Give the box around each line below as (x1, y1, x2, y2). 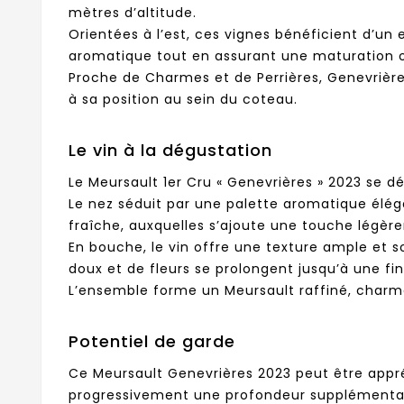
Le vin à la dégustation (69, 138, 272, 161)
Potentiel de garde (69, 329, 235, 353)
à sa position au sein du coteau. (69, 90, 298, 109)
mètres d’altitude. (69, 4, 197, 23)
